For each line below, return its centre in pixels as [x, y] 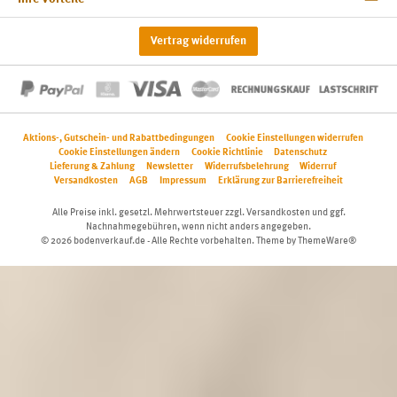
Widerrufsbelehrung [246, 167]
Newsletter [169, 167]
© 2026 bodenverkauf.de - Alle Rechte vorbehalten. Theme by [169, 241]
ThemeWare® [327, 241]
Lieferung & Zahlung [92, 167]
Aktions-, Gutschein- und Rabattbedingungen [118, 139]
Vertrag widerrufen [198, 41]
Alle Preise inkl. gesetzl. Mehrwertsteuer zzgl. [149, 213]
